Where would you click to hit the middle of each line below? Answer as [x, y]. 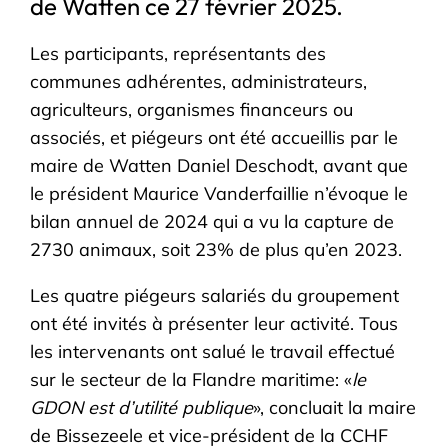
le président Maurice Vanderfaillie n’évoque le [219, 193]
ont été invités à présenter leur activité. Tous [214, 323]
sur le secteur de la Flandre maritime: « [191, 379]
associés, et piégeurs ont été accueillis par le [214, 137]
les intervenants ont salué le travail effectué [213, 351]
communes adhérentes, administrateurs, [199, 81]
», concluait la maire [335, 407]
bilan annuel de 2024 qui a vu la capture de [212, 221]
